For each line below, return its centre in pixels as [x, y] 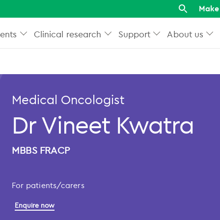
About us [185, 34]
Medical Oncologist [68, 99]
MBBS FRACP [41, 150]
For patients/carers [48, 185]
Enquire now [35, 205]
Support [134, 34]
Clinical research [68, 34]
